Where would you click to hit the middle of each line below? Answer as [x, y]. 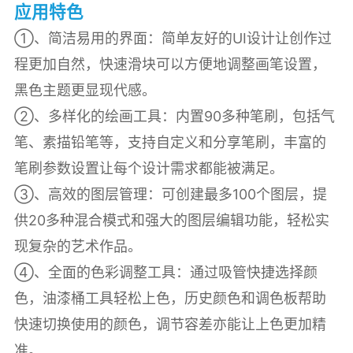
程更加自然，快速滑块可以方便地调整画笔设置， [170, 64]
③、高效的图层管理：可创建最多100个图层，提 [170, 194]
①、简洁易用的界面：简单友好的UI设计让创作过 [173, 38]
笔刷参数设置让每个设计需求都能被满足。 [149, 168]
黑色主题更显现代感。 [85, 90]
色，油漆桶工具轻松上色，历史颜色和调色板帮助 [170, 298]
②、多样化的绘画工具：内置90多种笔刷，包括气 [174, 116]
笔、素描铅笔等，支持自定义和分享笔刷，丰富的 [170, 142]
